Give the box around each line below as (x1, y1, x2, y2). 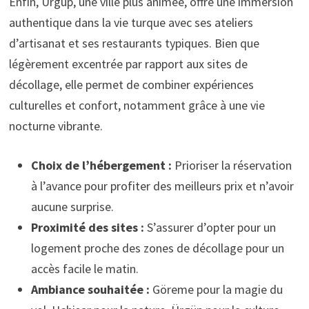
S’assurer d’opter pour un (143, 219, 276, 235)
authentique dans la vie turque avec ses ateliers (8, 14, 253, 30)
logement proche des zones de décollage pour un (30, 239, 284, 256)
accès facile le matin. (30, 260, 139, 277)
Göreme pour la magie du (149, 281, 283, 297)
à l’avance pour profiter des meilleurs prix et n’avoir (30, 177, 294, 194)
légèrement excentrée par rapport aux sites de (8, 55, 248, 72)
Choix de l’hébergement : (30, 157, 172, 173)
